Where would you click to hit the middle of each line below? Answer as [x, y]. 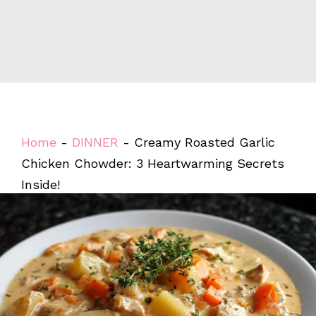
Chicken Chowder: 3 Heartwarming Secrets [153, 163]
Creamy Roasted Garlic [205, 142]
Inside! [41, 184]
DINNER [95, 142]
